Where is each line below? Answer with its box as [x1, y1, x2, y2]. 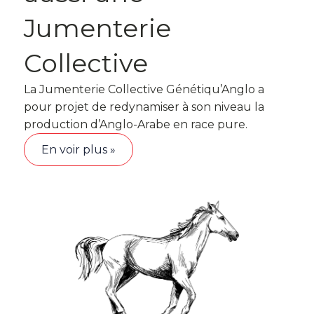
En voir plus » [41, 143, 116, 156]
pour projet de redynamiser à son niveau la [24, 100, 264, 114]
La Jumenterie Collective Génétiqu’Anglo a [24, 83, 264, 96]
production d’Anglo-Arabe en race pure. [24, 118, 247, 131]
